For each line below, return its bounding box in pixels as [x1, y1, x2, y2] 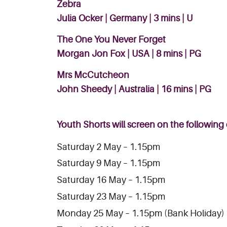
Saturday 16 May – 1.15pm [57, 175, 165, 185]
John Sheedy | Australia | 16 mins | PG [57, 84, 211, 95]
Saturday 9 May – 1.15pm [57, 158, 160, 169]
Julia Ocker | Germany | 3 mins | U [57, 13, 193, 24]
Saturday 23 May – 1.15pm [57, 192, 165, 202]
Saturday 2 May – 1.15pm [57, 142, 160, 153]
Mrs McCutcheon [57, 70, 129, 81]
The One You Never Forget [57, 34, 166, 45]
